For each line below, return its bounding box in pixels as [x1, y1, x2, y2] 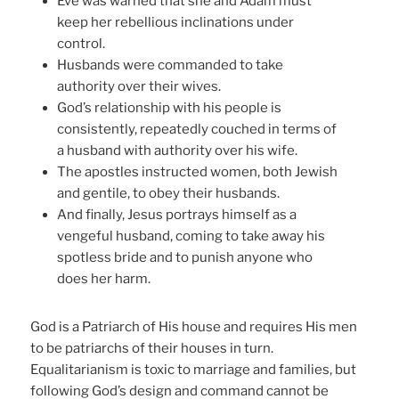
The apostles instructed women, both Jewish [57, 163, 338, 180]
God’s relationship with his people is [57, 99, 282, 116]
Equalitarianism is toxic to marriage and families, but [30, 361, 357, 378]
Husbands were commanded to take [57, 56, 284, 73]
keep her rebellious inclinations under [57, 13, 295, 30]
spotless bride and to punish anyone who [57, 248, 313, 265]
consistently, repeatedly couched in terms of [57, 120, 338, 137]
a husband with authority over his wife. [57, 142, 298, 159]
